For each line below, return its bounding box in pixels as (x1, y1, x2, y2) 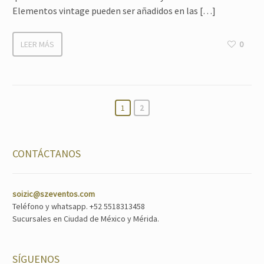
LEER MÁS (21, 38, 54, 49)
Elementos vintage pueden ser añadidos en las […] (12, 4, 216, 16)
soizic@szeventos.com (12, 188, 95, 199)
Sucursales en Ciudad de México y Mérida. (12, 213, 159, 224)
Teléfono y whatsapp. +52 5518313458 (12, 200, 145, 212)
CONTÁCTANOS (12, 146, 81, 160)
